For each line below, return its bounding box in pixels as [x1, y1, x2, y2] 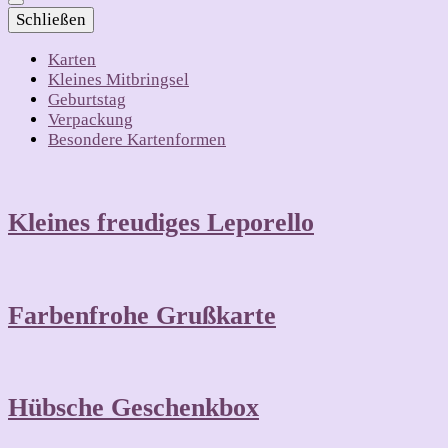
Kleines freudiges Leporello [8, 208, 314, 238]
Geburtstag [48, 90, 126, 110]
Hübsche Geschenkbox [8, 392, 259, 422]
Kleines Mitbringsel [48, 70, 189, 90]
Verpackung [48, 110, 133, 130]
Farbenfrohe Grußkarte [8, 300, 276, 330]
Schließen [16, 10, 86, 30]
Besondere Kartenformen [48, 130, 226, 150]
